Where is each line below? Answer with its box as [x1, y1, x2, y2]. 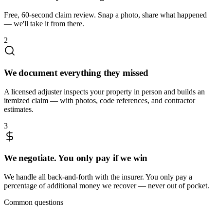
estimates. [4, 105, 34, 113]
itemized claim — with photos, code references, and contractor [4, 96, 195, 105]
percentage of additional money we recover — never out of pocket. [4, 181, 209, 190]
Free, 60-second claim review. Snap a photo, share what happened [4, 11, 207, 19]
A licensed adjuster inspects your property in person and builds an [4, 87, 205, 96]
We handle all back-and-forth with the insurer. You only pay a [4, 172, 192, 181]
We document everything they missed [4, 67, 148, 78]
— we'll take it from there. [4, 19, 84, 28]
